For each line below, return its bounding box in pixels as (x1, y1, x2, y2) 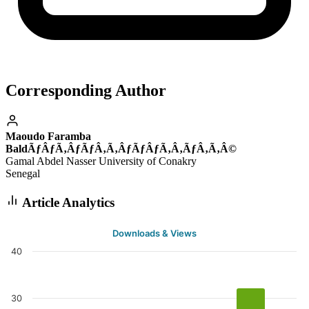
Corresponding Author (6, 81, 166, 100)
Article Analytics (19, 195, 114, 210)
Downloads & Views (112, 228, 197, 239)
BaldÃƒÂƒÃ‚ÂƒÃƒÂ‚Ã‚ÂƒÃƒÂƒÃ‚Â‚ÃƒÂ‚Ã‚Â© (6, 142, 237, 154)
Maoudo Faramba (6, 130, 91, 142)
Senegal (6, 167, 40, 179)
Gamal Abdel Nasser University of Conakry (6, 154, 197, 167)
